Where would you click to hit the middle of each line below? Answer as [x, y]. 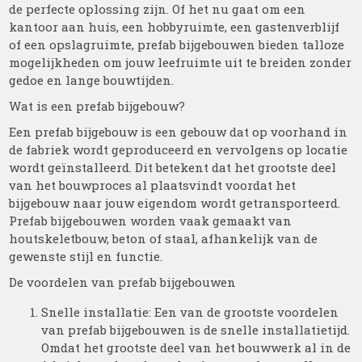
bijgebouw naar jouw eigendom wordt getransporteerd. [175, 203]
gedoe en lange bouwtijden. [92, 80]
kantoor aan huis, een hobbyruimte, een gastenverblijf [175, 27]
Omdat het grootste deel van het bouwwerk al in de [196, 347]
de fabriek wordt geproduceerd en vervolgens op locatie [179, 149]
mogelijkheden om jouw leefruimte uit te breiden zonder [181, 62]
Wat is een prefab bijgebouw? [97, 106]
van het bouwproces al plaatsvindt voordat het [153, 185]
